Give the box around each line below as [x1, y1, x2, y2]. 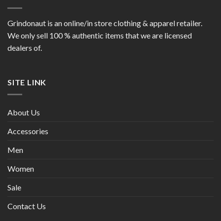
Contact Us [7, 201, 46, 211]
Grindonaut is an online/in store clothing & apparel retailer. [7, 18, 202, 28]
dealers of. [7, 43, 42, 53]
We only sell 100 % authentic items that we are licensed [7, 31, 192, 40]
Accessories [7, 126, 48, 136]
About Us [7, 107, 40, 117]
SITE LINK [7, 77, 47, 87]
